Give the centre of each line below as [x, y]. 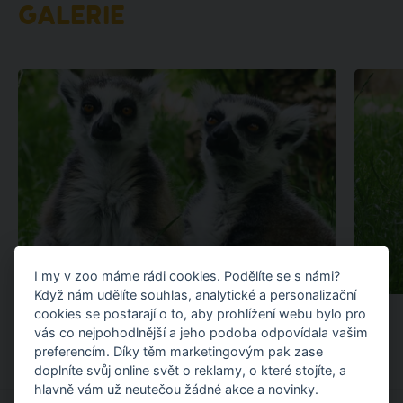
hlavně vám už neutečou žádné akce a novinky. [177, 389]
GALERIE [71, 18]
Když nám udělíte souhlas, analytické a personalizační [196, 294]
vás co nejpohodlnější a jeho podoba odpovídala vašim [201, 332]
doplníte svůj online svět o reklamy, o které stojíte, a [191, 370]
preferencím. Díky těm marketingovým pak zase [179, 351]
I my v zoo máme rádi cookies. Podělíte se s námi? [188, 275]
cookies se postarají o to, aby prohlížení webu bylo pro [201, 313]
